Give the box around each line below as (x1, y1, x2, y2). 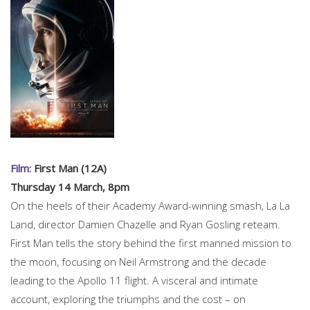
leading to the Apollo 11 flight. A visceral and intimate (10, 273, 258, 287)
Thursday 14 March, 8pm (10, 179, 129, 194)
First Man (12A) (31, 161, 107, 175)
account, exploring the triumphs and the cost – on (10, 291, 246, 306)
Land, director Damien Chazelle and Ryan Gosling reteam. (10, 217, 280, 231)
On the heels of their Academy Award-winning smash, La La (10, 198, 290, 212)
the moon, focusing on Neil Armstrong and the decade (10, 254, 266, 268)
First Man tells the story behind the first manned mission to (10, 235, 291, 250)
